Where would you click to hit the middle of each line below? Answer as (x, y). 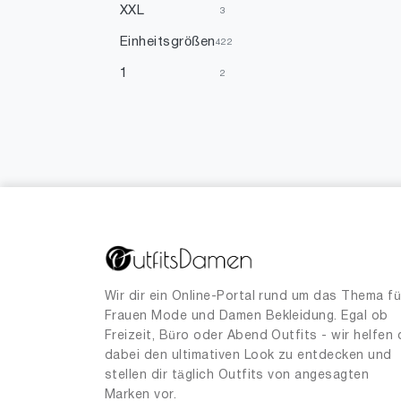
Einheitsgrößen (168, 43)
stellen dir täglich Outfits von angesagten (237, 376)
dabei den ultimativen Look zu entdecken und (248, 356)
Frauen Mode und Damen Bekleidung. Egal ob (247, 317)
